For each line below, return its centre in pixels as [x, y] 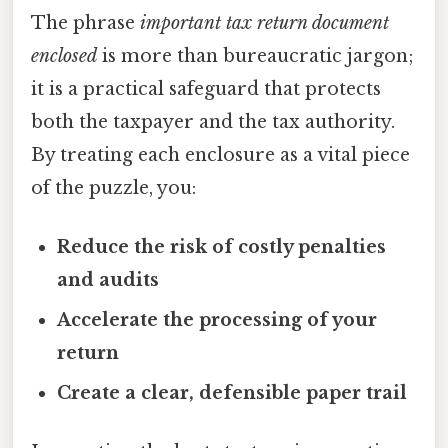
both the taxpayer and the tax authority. [213, 121]
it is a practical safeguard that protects [206, 88]
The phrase [85, 22]
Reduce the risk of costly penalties [222, 246]
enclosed [64, 55]
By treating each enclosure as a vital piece [220, 154]
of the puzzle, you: [113, 187]
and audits [108, 279]
